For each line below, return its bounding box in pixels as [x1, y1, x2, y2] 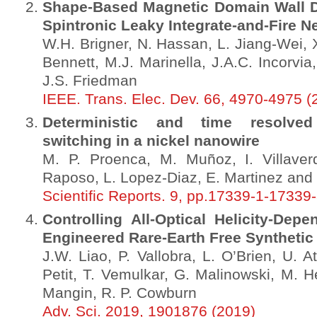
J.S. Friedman [42, 72, 137, 89]
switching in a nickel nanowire [42, 132, 260, 149]
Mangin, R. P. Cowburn [42, 284, 197, 301]
